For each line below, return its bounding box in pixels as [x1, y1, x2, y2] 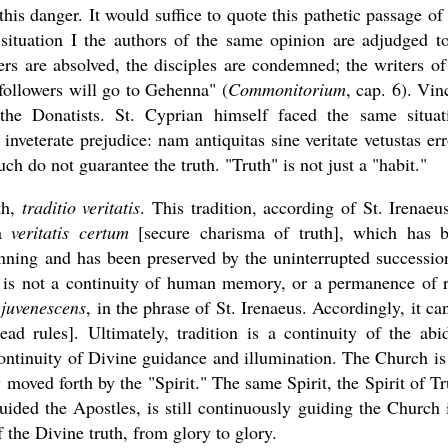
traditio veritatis [21, 195, 141, 219]
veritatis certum [11, 220, 129, 244]
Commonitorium [227, 77, 346, 101]
